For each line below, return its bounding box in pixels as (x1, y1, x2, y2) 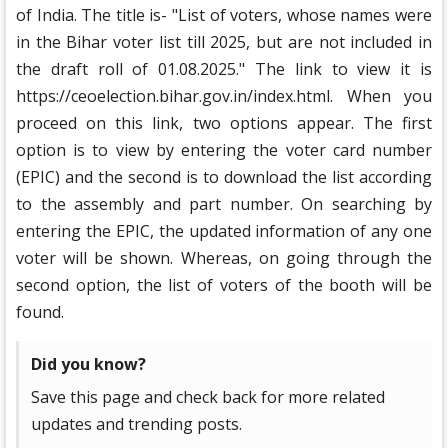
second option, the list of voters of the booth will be (16, 274, 432, 297)
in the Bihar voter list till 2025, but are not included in (16, 31, 432, 54)
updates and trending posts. (31, 413, 242, 436)
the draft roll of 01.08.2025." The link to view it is (16, 58, 432, 81)
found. (16, 301, 64, 324)
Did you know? (31, 353, 146, 376)
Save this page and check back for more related (31, 386, 385, 409)
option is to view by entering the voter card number (16, 139, 432, 162)
